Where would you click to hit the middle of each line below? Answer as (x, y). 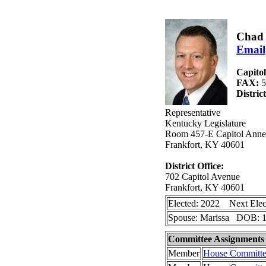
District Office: (194, 166)
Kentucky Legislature (205, 123)
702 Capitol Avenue (202, 177)
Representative (193, 113)
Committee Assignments (216, 239)
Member (184, 253)
